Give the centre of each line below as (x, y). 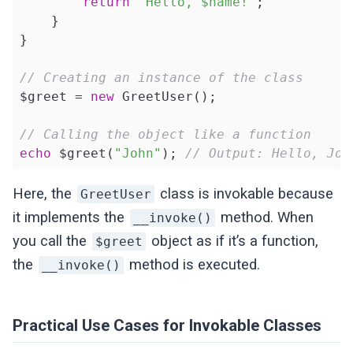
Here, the (45, 194)
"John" (137, 153)
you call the (52, 242)
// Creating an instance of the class (161, 77)
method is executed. (193, 265)
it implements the (71, 218)
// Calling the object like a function (165, 134)
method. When (266, 218)
